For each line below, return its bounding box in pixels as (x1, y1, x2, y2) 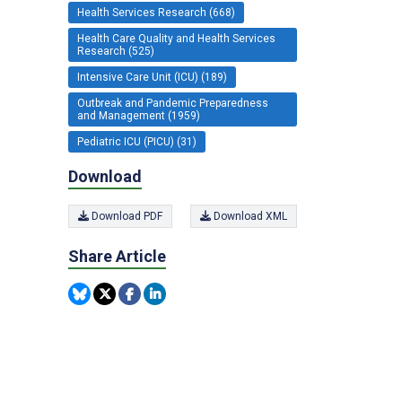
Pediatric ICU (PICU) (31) (77, 135, 197, 148)
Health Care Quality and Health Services (77, 31, 275, 45)
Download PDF (89, 210, 162, 223)
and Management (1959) (77, 109, 200, 122)
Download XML (211, 210, 287, 223)
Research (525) (77, 44, 154, 57)
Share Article (68, 247, 166, 266)
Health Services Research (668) (77, 5, 235, 19)
